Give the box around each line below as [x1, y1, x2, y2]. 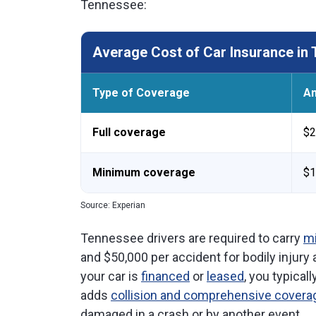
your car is [80, 269, 141, 284]
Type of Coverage [92, 86, 190, 99]
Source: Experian [80, 200, 145, 210]
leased [207, 269, 244, 284]
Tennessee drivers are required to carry [80, 231, 303, 245]
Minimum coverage [92, 166, 195, 179]
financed [141, 269, 190, 284]
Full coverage [92, 126, 166, 139]
